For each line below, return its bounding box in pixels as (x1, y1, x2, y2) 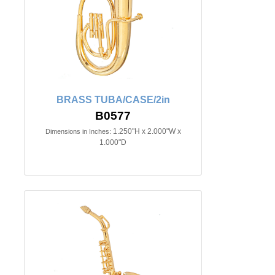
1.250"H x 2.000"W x (112, 127, 181, 136)
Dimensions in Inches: (45, 128, 111, 135)
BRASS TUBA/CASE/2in (56, 95, 170, 105)
